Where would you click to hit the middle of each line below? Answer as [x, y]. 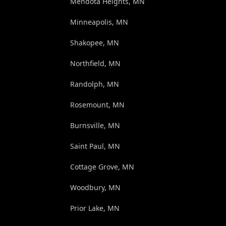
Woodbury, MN [95, 187]
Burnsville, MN [95, 125]
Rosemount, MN [97, 104]
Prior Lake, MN [95, 208]
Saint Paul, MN [95, 146]
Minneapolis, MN [99, 22]
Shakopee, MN [94, 42]
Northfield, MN [95, 63]
